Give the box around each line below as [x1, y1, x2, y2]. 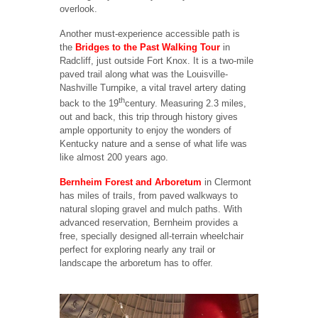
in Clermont [202, 176, 251, 187]
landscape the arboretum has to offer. [60, 257, 213, 268]
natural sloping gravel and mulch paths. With [60, 203, 242, 214]
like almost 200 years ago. [60, 152, 174, 163]
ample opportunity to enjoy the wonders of [60, 125, 231, 136]
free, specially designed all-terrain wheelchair [60, 230, 243, 241]
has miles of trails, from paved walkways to [60, 190, 238, 201]
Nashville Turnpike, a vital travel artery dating [60, 82, 246, 93]
